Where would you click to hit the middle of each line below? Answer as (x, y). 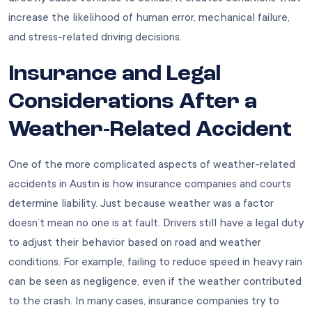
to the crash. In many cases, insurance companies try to (144, 301)
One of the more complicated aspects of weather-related (152, 164)
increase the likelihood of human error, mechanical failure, (149, 17)
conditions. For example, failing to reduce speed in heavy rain (155, 262)
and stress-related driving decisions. (95, 37)
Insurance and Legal (115, 74)
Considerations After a (133, 102)
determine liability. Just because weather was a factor (141, 203)
